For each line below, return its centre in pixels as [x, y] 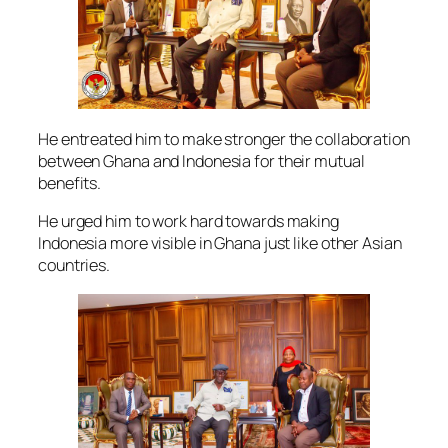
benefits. [70, 182]
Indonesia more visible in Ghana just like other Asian [220, 242]
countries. [74, 264]
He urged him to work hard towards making [188, 220]
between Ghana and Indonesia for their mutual [201, 160]
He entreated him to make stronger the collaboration [224, 138]
